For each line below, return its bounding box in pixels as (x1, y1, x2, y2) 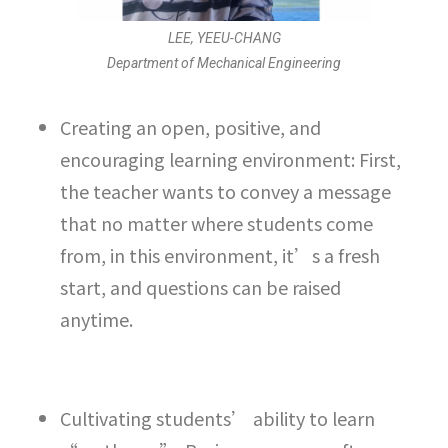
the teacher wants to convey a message (60, 178, 391, 205)
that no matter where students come (60, 210, 373, 237)
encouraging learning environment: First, (60, 146, 401, 173)
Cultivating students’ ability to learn (60, 405, 375, 432)
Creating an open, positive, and (60, 114, 321, 141)
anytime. (60, 306, 133, 333)
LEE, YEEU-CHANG (167, 30, 281, 47)
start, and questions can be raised (60, 274, 341, 301)
